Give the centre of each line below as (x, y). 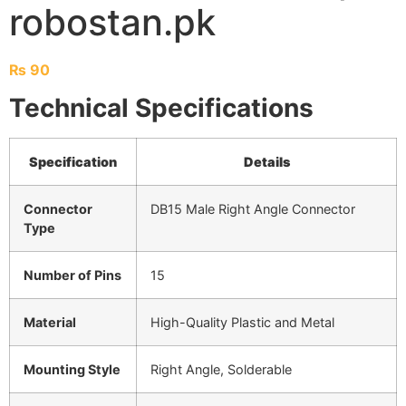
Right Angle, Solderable (221, 370)
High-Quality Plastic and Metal (242, 323)
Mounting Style (72, 370)
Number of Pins (72, 275)
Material (50, 323)
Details (266, 162)
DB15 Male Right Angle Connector (253, 209)
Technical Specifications (161, 108)
